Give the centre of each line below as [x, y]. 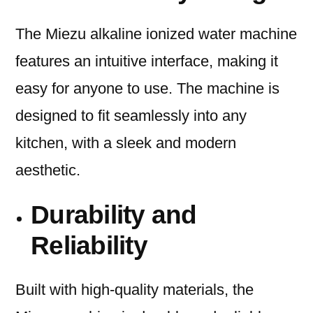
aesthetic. [48, 170]
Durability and [114, 215]
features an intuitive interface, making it [147, 61]
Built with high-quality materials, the [134, 290]
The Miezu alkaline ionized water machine [156, 34]
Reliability [89, 246]
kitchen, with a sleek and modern [126, 143]
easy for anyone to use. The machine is [147, 89]
